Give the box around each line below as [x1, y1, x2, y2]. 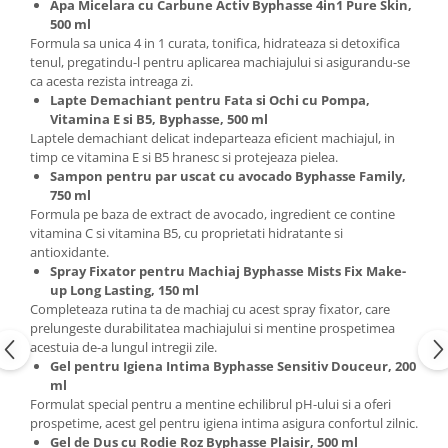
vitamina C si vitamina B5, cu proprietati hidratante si [30, 223, 343, 242]
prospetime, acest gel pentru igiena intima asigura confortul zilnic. [30, 413, 418, 432]
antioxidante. [30, 242, 109, 261]
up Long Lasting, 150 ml [50, 280, 199, 299]
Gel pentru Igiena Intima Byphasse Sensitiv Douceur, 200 [50, 356, 416, 375]
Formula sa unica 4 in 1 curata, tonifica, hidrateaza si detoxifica [30, 33, 400, 52]
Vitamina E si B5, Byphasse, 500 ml [50, 109, 268, 128]
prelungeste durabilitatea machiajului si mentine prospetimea [30, 318, 395, 337]
